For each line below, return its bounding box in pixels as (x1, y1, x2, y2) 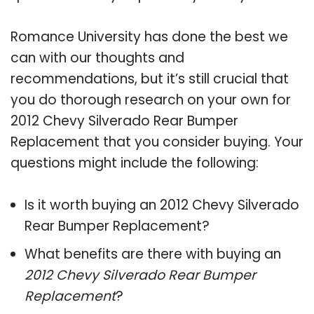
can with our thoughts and (11, 48, 184, 67)
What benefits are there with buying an (25, 244, 281, 264)
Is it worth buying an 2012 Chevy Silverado (25, 195, 299, 214)
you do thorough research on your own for (11, 90, 291, 109)
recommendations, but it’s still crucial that (11, 69, 289, 88)
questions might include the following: (11, 153, 259, 172)
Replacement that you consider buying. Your (11, 132, 303, 151)
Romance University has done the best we (11, 27, 288, 46)
